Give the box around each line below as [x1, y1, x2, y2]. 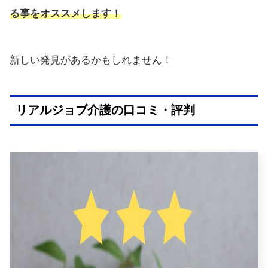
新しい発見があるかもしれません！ [10, 54, 172, 66]
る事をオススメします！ [10, 7, 121, 19]
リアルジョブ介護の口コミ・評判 [16, 103, 195, 117]
